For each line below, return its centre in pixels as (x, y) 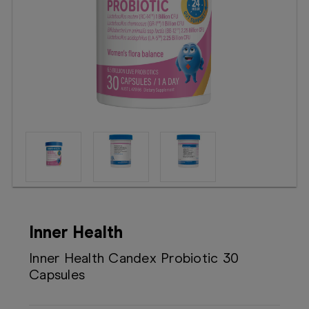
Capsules (57, 275)
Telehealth (36, 31)
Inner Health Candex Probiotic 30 (134, 258)
